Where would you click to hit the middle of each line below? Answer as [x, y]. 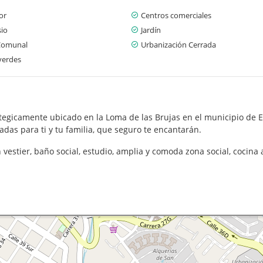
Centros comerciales [176, 15]
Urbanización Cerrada [178, 44]
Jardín [151, 30]
